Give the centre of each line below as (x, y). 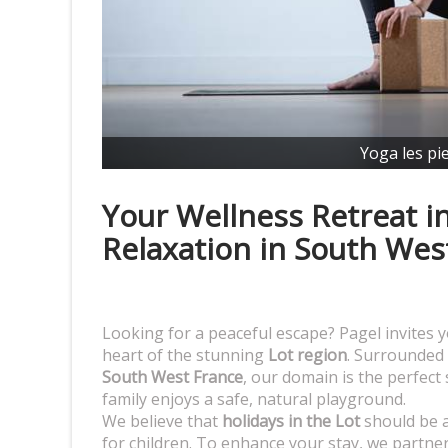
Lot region (307, 354)
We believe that (162, 420)
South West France (172, 376)
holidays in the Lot (291, 420)
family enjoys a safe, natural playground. (254, 398)
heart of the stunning (185, 354)
